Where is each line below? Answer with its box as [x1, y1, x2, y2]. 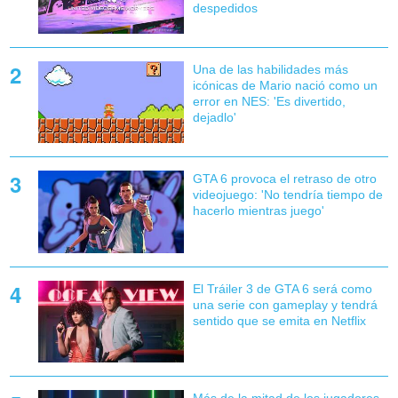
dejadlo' [192, 110, 236, 125]
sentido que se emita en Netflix [192, 313, 366, 328]
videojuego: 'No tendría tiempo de [192, 187, 383, 203]
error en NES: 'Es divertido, [192, 94, 346, 109]
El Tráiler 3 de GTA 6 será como [192, 281, 372, 296]
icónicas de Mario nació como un [192, 78, 378, 93]
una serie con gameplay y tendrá [192, 297, 378, 312]
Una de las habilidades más [192, 62, 348, 77]
